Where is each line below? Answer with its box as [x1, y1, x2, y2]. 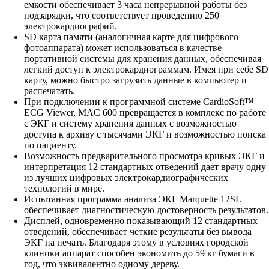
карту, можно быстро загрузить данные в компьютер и [24, 75, 247, 86]
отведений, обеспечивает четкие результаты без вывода [24, 226, 252, 237]
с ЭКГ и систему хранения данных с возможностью [24, 118, 237, 129]
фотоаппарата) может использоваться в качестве [24, 43, 222, 53]
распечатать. [24, 86, 75, 97]
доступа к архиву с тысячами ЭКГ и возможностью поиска [24, 129, 266, 140]
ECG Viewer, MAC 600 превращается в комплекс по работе [24, 107, 266, 118]
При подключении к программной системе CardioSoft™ [24, 97, 254, 107]
